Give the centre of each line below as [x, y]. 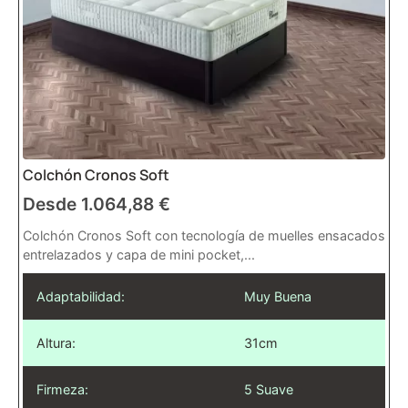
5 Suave [269, 389]
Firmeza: [62, 389]
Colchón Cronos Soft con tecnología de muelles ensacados [204, 235]
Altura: [56, 342]
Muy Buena [278, 296]
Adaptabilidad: [81, 296]
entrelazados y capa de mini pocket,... [139, 254]
